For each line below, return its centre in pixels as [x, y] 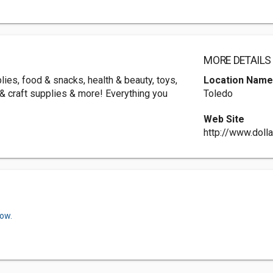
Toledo [218, 94]
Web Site [224, 119]
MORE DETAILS [238, 60]
